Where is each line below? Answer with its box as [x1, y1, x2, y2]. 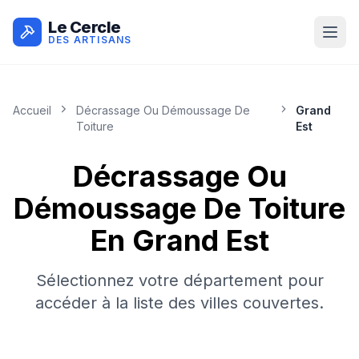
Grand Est [131, 223, 269, 258]
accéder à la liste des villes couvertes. [35, 293, 324, 313]
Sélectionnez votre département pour [35, 271, 324, 290]
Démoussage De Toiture [14, 191, 345, 226]
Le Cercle [48, 18, 121, 37]
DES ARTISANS [48, 34, 132, 46]
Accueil [13, 103, 51, 117]
